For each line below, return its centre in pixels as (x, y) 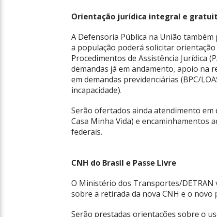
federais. (87, 132)
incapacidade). (96, 90)
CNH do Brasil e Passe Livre (124, 163)
